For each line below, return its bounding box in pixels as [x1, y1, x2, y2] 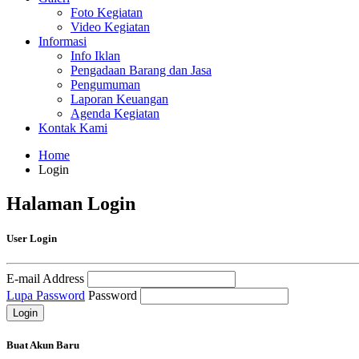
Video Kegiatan [71, 20, 150, 34]
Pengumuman [71, 78, 140, 91]
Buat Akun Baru [6, 339, 79, 352]
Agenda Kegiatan [71, 107, 159, 120]
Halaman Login [6, 192, 135, 214]
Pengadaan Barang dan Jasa [71, 63, 212, 77]
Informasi [38, 34, 87, 48]
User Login [6, 232, 57, 245]
